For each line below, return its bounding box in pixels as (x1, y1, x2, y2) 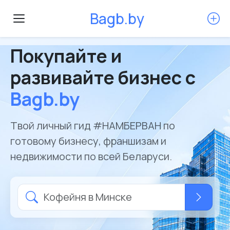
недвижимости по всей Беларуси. (10, 149, 172, 163)
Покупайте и (10, 43, 122, 68)
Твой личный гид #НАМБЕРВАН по (10, 119, 175, 132)
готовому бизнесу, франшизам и (10, 134, 166, 148)
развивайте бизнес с (10, 65, 196, 90)
